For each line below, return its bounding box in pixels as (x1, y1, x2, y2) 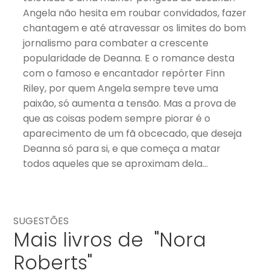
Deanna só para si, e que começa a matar (23, 141, 221, 155)
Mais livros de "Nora (13, 226, 207, 254)
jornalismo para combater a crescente (23, 36, 209, 50)
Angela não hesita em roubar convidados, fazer (23, 5, 247, 20)
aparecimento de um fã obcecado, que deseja (23, 126, 242, 140)
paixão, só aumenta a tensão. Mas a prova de (23, 96, 237, 110)
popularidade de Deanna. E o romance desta (23, 51, 235, 65)
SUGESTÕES (13, 214, 69, 228)
